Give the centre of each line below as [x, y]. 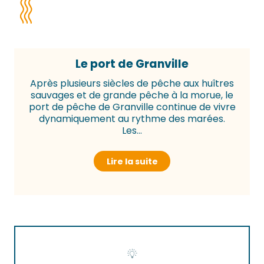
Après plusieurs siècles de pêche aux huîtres [132, 84]
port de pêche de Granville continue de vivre [132, 107]
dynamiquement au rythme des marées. [132, 119]
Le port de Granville [132, 64]
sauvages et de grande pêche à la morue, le [132, 95]
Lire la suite [132, 161]
